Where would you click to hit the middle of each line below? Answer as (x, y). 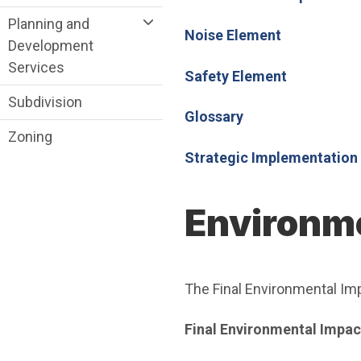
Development (51, 46)
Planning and (49, 24)
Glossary (214, 117)
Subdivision (45, 102)
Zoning (30, 137)
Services (36, 68)
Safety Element (235, 76)
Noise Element (232, 35)
